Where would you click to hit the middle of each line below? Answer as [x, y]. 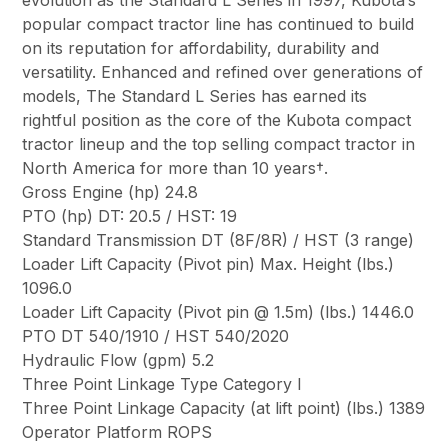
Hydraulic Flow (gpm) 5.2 [118, 360]
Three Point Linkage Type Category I [162, 384]
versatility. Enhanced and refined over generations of [223, 72]
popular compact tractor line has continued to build [218, 24]
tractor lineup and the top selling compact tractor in [219, 144]
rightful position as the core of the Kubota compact [217, 120]
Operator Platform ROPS [117, 432]
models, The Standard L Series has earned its [195, 96]
